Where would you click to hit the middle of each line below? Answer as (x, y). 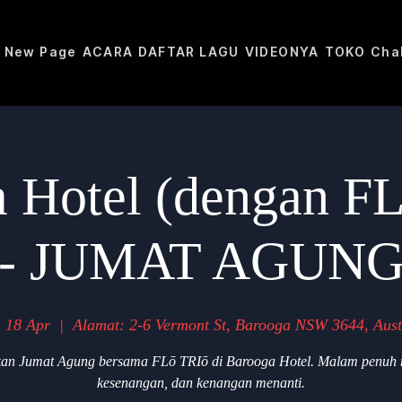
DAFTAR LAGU (189, 51)
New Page (40, 51)
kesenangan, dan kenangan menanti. (201, 382)
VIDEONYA (282, 51)
